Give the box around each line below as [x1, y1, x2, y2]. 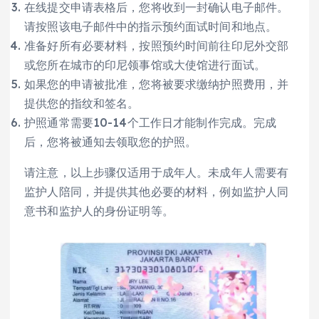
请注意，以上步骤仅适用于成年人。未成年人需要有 [24, 164, 289, 179]
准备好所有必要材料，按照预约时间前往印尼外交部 [24, 38, 289, 53]
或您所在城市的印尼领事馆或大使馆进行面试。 [24, 57, 266, 72]
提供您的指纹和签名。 [24, 95, 140, 110]
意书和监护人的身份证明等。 [24, 203, 174, 218]
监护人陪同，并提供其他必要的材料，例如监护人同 [24, 184, 289, 199]
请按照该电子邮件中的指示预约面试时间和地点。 [24, 19, 278, 33]
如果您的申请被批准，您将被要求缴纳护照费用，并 [24, 76, 289, 91]
